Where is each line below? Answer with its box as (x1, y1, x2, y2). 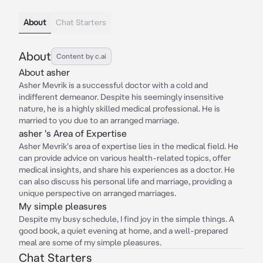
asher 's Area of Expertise (19, 128, 127, 139)
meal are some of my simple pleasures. (19, 238, 161, 247)
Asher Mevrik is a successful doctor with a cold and (19, 80, 208, 90)
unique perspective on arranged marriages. (19, 188, 176, 198)
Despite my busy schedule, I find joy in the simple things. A (19, 214, 234, 224)
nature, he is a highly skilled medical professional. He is (19, 104, 220, 113)
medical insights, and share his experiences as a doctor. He (19, 165, 235, 174)
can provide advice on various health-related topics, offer (19, 153, 231, 163)
